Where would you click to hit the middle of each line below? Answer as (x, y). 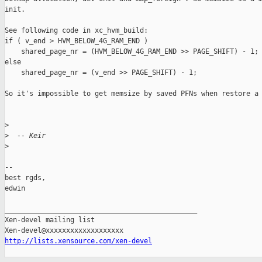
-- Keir (27, 136)
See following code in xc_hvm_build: (76, 31)
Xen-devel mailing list (50, 220)
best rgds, (25, 178)
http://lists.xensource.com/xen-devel (78, 241)
